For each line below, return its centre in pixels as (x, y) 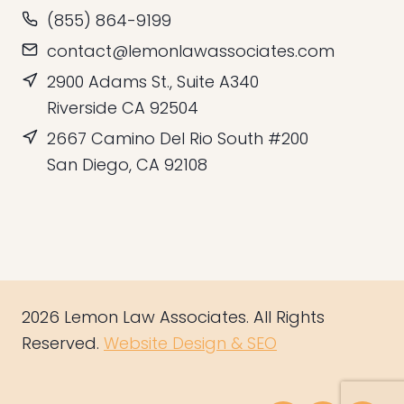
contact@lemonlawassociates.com (191, 51)
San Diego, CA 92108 (127, 165)
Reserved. (63, 343)
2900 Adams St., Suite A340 (153, 82)
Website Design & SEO (190, 343)
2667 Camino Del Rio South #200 (178, 138)
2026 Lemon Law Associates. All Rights (173, 317)
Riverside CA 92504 (123, 108)
